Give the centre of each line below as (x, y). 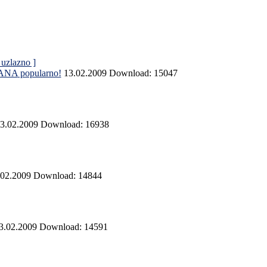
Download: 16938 (74, 125)
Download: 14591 (73, 227)
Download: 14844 (67, 176)
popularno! (39, 73)
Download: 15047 (143, 73)
